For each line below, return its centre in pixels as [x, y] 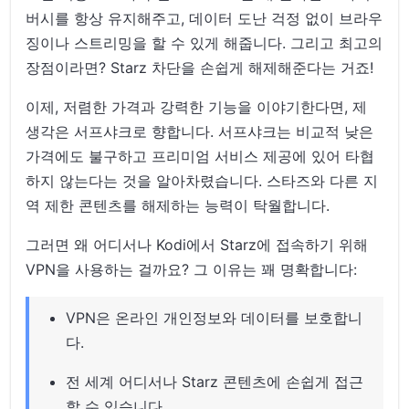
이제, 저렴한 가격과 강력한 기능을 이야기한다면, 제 [197, 106]
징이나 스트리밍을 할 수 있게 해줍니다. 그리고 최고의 [204, 42]
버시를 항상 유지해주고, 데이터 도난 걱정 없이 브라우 [204, 18]
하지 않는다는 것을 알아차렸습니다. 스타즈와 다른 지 [202, 180]
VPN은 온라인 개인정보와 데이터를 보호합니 [215, 317]
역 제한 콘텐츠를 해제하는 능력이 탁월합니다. [178, 205]
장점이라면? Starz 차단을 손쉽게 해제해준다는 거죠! [200, 67]
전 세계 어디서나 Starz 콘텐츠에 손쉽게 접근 [215, 381]
